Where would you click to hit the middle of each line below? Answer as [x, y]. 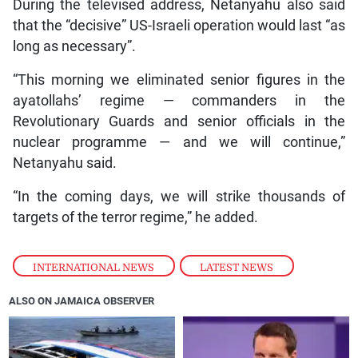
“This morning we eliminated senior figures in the [179, 80]
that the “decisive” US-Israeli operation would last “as [179, 26]
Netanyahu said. [64, 163]
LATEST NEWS [237, 267]
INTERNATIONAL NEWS [94, 267]
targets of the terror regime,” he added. [135, 218]
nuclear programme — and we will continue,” [179, 143]
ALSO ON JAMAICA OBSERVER [82, 301]
